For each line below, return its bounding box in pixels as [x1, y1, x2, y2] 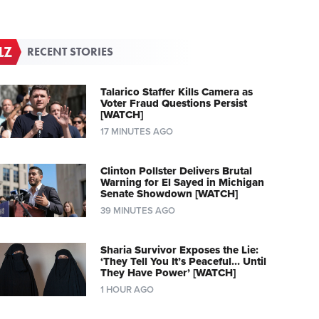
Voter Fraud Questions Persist [100, 96, 247, 110]
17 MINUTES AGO [100, 125, 173, 137]
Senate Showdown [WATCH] [100, 187, 238, 200]
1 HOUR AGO [100, 283, 154, 296]
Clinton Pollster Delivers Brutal [100, 164, 252, 177]
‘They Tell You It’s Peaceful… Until [100, 254, 266, 268]
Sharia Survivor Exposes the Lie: [100, 243, 258, 256]
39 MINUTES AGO [100, 204, 175, 216]
